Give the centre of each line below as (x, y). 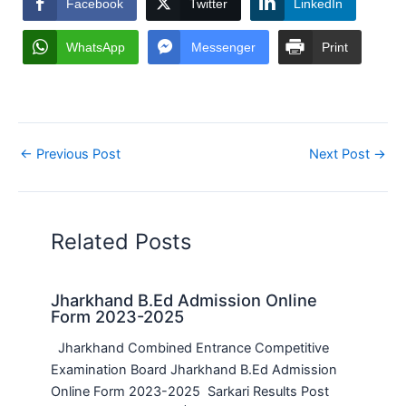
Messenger (223, 47)
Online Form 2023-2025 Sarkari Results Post (190, 392)
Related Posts (121, 242)
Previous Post (77, 154)
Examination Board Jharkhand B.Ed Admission (194, 370)
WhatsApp (96, 47)
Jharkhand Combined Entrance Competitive (190, 348)
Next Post (341, 154)
